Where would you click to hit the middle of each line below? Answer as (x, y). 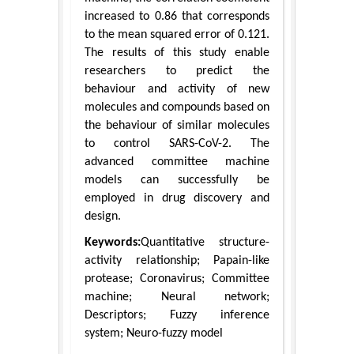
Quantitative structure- (205, 243)
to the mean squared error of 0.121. (177, 35)
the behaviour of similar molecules (177, 126)
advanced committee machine (177, 162)
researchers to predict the (177, 72)
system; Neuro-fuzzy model (154, 334)
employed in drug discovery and (177, 199)
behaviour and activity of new (177, 90)
